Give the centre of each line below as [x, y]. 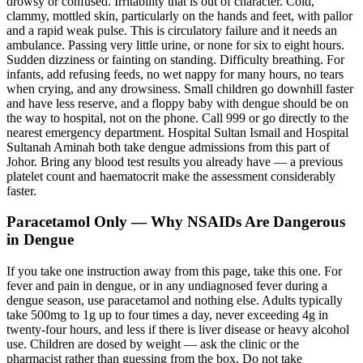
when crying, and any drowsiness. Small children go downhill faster [180, 88]
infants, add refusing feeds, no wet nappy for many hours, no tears [175, 74]
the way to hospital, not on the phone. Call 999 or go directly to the [177, 117]
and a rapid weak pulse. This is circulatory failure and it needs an [172, 30]
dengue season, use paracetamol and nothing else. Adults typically [175, 301]
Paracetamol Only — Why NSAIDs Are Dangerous [176, 222]
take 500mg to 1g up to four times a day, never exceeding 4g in [167, 315]
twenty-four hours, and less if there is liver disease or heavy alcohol [178, 330]
